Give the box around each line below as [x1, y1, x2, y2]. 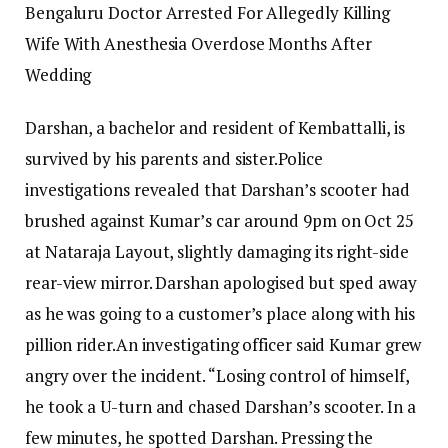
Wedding [25, 63, 92, 87]
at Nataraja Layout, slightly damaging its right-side [25, 240, 409, 264]
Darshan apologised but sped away [155, 271, 417, 295]
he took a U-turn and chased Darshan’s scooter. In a [25, 395, 416, 419]
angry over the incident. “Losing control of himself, [25, 364, 409, 388]
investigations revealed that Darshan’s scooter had [25, 178, 410, 202]
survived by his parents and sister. [25, 147, 279, 171]
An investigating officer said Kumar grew [115, 333, 422, 357]
